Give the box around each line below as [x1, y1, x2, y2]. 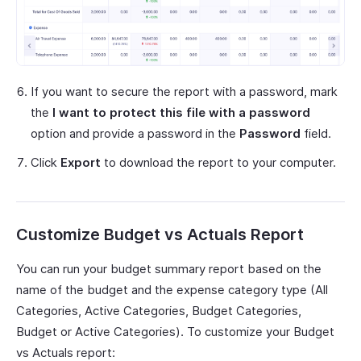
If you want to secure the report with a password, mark [31, 84, 338, 100]
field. [301, 126, 331, 142]
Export [60, 155, 101, 171]
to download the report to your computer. [101, 155, 336, 171]
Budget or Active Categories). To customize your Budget [16, 324, 334, 340]
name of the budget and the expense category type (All [16, 282, 328, 298]
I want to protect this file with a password [52, 105, 310, 121]
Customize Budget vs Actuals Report [16, 225, 304, 245]
